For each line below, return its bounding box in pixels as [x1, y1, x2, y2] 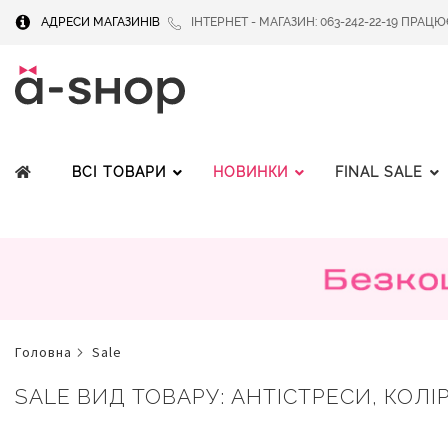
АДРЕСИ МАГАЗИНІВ [41, 15, 160, 30]
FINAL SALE [335, 164, 423, 180]
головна [22, 343, 72, 362]
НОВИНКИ [213, 164, 288, 180]
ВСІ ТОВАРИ [72, 164, 166, 180]
